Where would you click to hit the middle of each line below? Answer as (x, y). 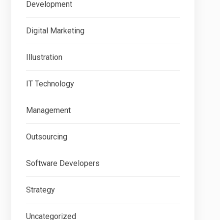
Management (48, 110)
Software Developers (63, 163)
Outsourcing (46, 137)
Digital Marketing (55, 31)
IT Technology (50, 84)
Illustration (44, 57)
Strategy (40, 190)
